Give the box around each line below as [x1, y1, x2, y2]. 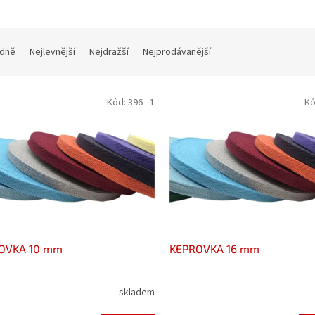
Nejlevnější [30, 45, 75, 60]
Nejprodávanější [143, 45, 211, 60]
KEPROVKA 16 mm [169, 241, 259, 255]
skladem [118, 285, 155, 300]
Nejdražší [89, 45, 129, 60]
